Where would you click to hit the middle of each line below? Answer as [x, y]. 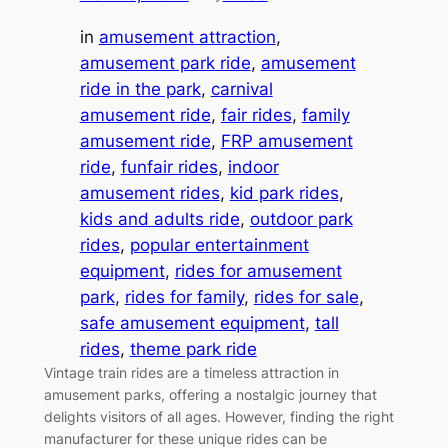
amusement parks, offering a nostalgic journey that [210, 394]
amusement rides [149, 192]
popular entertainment [219, 244]
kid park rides [284, 192]
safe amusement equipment [192, 322]
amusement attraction [187, 36]
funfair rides [169, 166]
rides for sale [306, 296]
